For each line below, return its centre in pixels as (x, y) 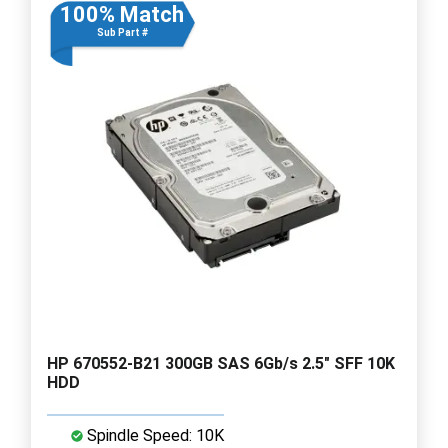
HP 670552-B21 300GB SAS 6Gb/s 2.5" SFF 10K (221, 363)
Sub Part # (122, 32)
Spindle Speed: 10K (153, 435)
